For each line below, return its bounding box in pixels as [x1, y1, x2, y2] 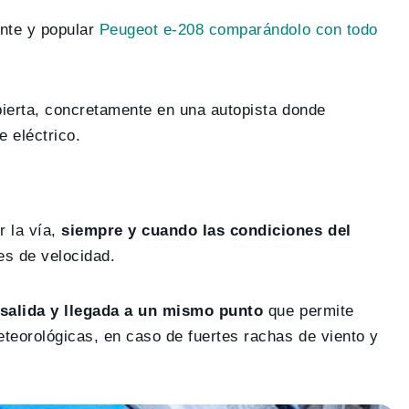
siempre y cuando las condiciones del [61, 222, 351, 240]
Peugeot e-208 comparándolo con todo [99, 21, 378, 39]
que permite [267, 302, 354, 320]
